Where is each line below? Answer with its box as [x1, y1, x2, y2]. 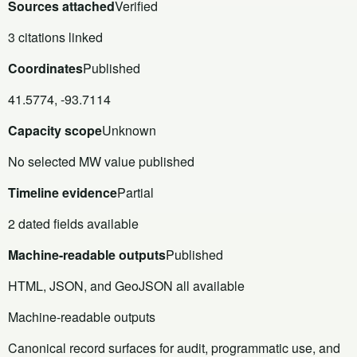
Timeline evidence [8, 182, 117, 202]
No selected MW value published [8, 151, 194, 171]
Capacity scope [8, 120, 102, 139]
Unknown [102, 120, 156, 139]
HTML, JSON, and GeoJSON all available [8, 276, 245, 295]
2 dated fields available [8, 214, 139, 233]
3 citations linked [8, 27, 103, 46]
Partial [117, 182, 154, 202]
